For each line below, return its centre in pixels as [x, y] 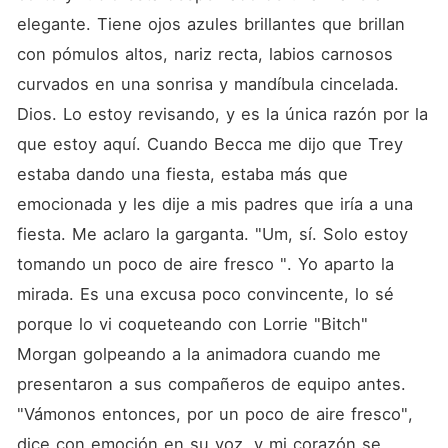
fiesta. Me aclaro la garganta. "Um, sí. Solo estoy [212, 234]
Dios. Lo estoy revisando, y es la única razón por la [222, 114]
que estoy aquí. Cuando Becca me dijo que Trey [209, 144]
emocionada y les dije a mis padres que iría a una [214, 204]
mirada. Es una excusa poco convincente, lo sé [205, 294]
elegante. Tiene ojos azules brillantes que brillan [210, 24]
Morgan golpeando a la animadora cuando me [198, 354]
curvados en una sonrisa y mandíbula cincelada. [207, 84]
